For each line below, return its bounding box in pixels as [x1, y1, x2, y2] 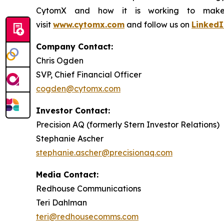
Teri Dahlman [36, 197, 87, 207]
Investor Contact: [36, 105, 110, 115]
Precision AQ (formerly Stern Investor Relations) [36, 119, 219, 129]
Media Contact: [36, 169, 98, 179]
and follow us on [124, 19, 191, 29]
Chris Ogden [36, 55, 83, 65]
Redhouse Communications [36, 183, 141, 193]
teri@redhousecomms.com [36, 211, 138, 221]
